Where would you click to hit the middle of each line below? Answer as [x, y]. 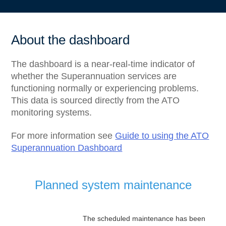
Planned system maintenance [113, 185]
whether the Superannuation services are [94, 76]
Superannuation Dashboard [67, 148]
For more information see [63, 136]
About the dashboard [71, 40]
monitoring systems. [52, 112]
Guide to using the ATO [162, 136]
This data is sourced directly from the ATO [96, 100]
